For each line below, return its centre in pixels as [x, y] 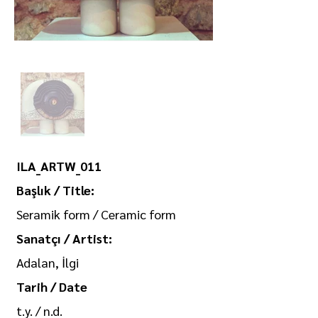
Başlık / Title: [55, 190]
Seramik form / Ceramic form [96, 214]
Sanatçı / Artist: [64, 238]
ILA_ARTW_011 [59, 166]
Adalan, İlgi [48, 262]
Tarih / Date [52, 286]
